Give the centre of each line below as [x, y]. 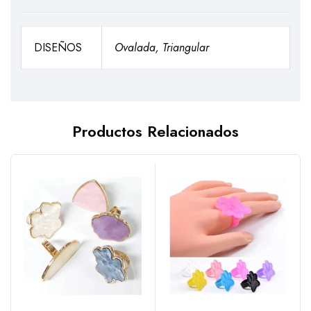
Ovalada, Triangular [162, 48]
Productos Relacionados [155, 132]
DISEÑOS [58, 48]
